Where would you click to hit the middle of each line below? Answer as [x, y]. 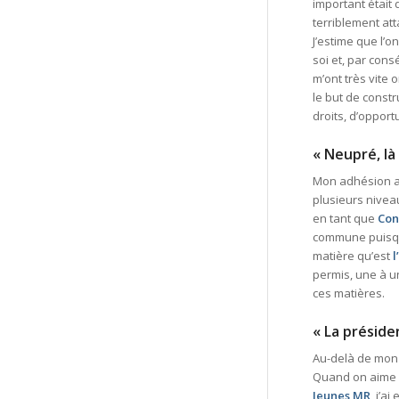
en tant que [345, 219]
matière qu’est [353, 256]
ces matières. [349, 293]
